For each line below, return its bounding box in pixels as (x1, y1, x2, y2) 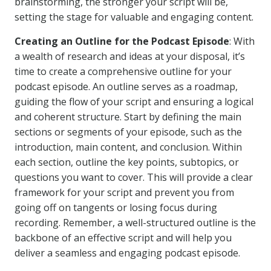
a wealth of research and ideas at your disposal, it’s (15, 50, 245, 63)
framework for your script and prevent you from (15, 186, 234, 199)
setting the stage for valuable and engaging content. (15, 10, 253, 24)
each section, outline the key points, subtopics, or (15, 155, 239, 169)
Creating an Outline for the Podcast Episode (15, 34, 229, 48)
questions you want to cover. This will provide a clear (15, 171, 253, 184)
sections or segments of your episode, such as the (15, 125, 242, 139)
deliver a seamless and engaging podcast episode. (15, 246, 240, 260)
